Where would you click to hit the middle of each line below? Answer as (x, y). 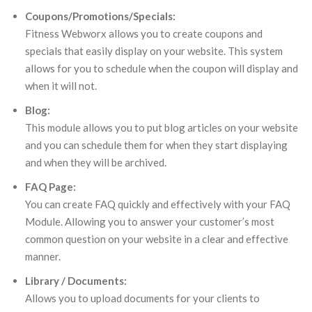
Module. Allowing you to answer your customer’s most (150, 221)
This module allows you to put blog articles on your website (162, 127)
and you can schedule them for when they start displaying (156, 145)
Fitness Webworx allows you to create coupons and (144, 33)
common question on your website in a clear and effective (157, 239)
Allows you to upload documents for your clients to (142, 298)
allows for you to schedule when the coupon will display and (162, 68)
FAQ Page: (50, 186)
